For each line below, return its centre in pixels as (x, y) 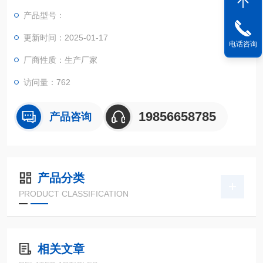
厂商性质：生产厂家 (60, 60)
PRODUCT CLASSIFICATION (74, 194)
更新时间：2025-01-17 (66, 38)
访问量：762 (47, 82)
